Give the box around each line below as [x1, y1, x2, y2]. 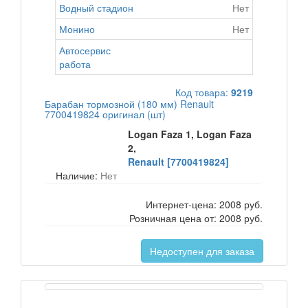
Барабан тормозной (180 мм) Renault [45, 97, 214, 111]
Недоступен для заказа [150, 244, 254, 258]
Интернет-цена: [146, 197, 219, 211]
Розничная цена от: [129, 211, 219, 225]
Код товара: [175, 85, 231, 99]
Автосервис [59, 43, 111, 57]
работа [59, 57, 91, 71]
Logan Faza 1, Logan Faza [128, 127, 252, 141]
